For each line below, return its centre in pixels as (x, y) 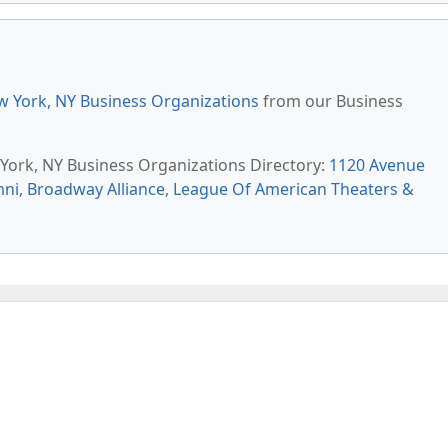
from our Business (331, 101)
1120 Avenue (377, 165)
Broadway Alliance (96, 189)
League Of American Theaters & (293, 189)
